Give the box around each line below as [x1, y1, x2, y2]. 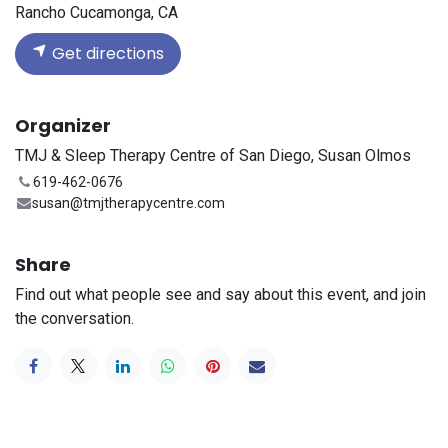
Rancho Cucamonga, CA [15, 3, 178, 23]
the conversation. [15, 309, 134, 329]
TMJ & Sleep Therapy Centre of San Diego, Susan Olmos [15, 146, 411, 166]
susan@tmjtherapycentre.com [32, 195, 226, 212]
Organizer [15, 113, 111, 139]
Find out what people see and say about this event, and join [15, 285, 426, 305]
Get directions [48, 42, 164, 66]
